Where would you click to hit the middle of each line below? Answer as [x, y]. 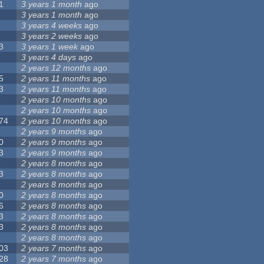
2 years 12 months [56, 68]
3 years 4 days [49, 57]
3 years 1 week [50, 47]
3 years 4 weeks [52, 26]
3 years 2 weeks [52, 36]
